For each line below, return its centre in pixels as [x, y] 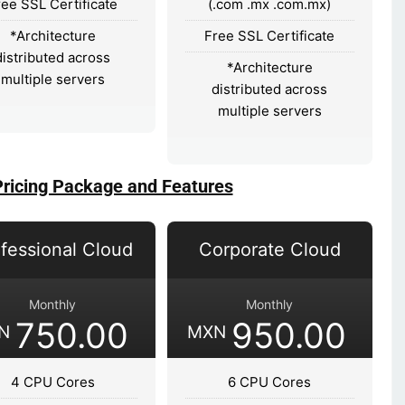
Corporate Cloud [269, 249]
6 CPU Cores [270, 381]
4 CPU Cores [52, 381]
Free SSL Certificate [270, 35]
